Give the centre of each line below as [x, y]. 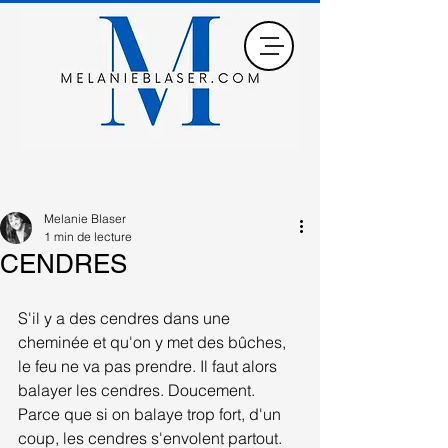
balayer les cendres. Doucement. [138, 390]
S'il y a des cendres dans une [126, 318]
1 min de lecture [88, 236]
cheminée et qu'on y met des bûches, [154, 342]
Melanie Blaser [85, 218]
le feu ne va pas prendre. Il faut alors [149, 366]
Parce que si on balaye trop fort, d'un [151, 414]
